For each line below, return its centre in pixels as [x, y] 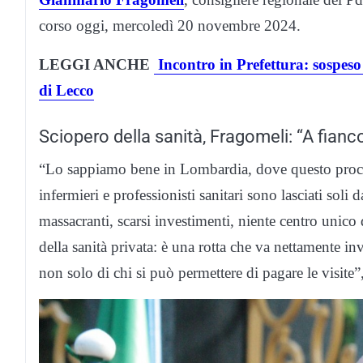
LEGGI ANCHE [96, 64]
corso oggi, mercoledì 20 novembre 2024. [170, 25]
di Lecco [66, 90]
